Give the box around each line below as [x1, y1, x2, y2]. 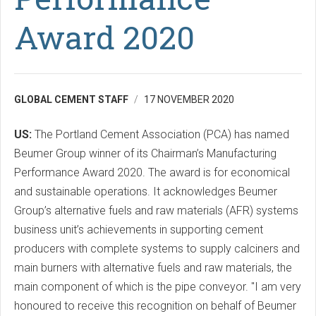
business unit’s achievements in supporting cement [14, 223, 263, 236]
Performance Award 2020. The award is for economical [14, 166, 290, 179]
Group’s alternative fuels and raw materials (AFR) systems [14, 204, 298, 217]
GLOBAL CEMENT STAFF [14, 94, 128, 105]
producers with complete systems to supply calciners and [14, 242, 300, 255]
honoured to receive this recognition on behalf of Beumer [14, 299, 296, 312]
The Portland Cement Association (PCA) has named [32, 128, 289, 141]
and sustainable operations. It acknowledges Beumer [14, 185, 277, 198]
